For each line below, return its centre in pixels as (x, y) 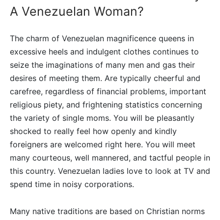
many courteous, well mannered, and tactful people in (110, 158)
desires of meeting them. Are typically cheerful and (105, 78)
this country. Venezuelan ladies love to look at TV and (110, 171)
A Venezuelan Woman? (77, 12)
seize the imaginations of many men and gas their (102, 65)
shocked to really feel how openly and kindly (93, 131)
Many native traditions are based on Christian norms (107, 211)
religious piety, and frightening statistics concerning (106, 105)
